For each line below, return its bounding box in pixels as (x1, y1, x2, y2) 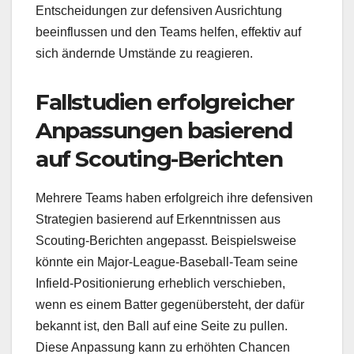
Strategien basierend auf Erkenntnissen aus (36, 212, 281, 226)
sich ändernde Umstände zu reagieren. (36, 46, 253, 60)
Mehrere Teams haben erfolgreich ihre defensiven (36, 190, 313, 205)
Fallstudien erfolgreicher (36, 88, 295, 115)
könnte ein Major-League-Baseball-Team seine (36, 254, 298, 269)
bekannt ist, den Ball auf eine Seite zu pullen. (36, 318, 288, 333)
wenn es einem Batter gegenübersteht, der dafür (36, 297, 304, 311)
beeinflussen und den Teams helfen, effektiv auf (36, 24, 301, 39)
